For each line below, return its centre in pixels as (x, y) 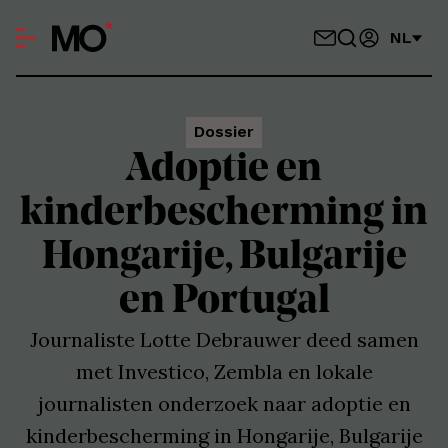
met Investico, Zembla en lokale (224, 371)
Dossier (224, 131)
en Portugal (224, 302)
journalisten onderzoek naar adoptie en (224, 403)
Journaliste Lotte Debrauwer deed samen (224, 339)
